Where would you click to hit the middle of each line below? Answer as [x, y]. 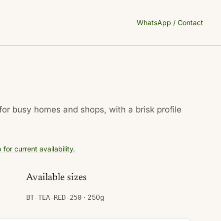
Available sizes [56, 178]
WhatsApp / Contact [170, 22]
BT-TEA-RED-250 [54, 197]
